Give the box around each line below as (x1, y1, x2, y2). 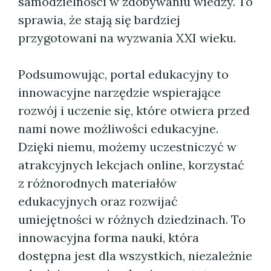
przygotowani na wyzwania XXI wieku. (18, 30, 236, 45)
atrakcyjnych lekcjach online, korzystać (18, 157, 244, 172)
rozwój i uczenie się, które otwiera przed (18, 103, 250, 118)
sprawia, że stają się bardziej (18, 12, 180, 27)
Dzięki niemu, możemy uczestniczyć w (18, 139, 237, 154)
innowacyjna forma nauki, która (18, 230, 199, 245)
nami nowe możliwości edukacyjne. (18, 121, 218, 136)
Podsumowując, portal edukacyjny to (18, 67, 229, 82)
